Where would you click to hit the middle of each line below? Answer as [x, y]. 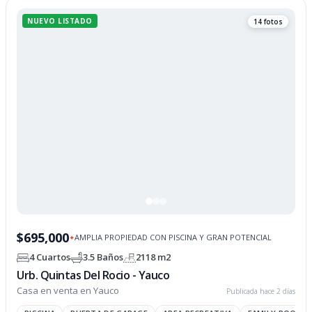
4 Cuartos [50, 257]
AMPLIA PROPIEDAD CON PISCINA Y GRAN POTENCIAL [173, 237]
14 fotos [268, 22]
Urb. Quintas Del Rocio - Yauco [93, 275]
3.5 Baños [103, 257]
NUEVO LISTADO [60, 21]
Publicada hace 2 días [260, 291]
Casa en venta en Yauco [68, 290]
